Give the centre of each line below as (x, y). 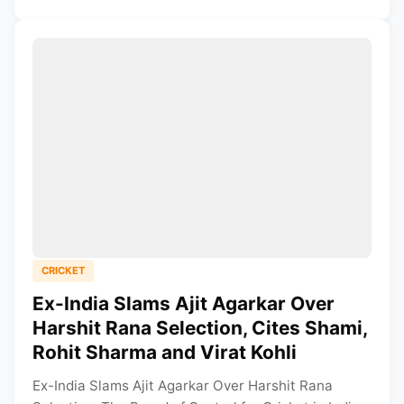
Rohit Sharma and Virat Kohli (165, 353)
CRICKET (63, 271)
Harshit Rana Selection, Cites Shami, (200, 328)
